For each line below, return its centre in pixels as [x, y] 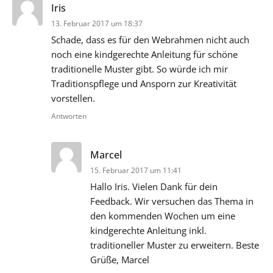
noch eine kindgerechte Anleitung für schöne [144, 54]
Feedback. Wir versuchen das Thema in [172, 201]
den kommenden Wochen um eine [163, 215]
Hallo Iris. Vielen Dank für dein [154, 186]
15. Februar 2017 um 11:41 [136, 170]
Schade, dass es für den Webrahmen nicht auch [150, 39]
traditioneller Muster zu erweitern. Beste [175, 245]
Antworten [69, 116]
